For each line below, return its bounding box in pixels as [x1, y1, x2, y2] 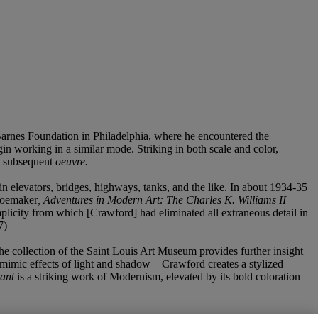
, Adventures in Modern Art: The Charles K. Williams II [38, 193, 286, 206]
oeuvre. [55, 155, 88, 168]
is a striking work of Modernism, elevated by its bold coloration [17, 270, 300, 283]
